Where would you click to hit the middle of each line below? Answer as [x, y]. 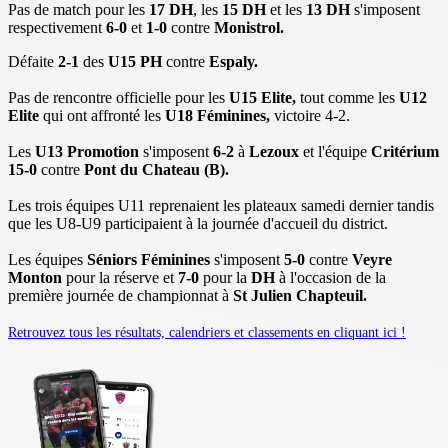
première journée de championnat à [120, 295]
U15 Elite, [262, 97]
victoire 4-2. [312, 115]
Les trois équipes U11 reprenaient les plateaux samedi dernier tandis [221, 205]
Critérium [405, 151]
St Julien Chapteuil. [300, 295]
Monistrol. [249, 27]
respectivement [57, 27]
